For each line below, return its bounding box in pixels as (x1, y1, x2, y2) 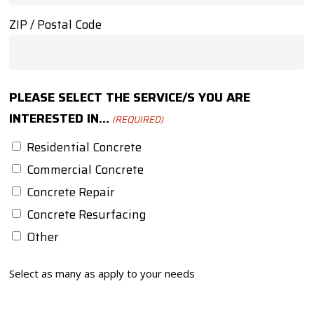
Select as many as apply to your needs (9, 266, 196, 281)
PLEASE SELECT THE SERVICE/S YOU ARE (9, 88, 251, 108)
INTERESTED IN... (9, 109, 110, 129)
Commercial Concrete (27, 160, 144, 179)
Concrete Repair (27, 182, 116, 201)
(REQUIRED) (111, 112, 163, 128)
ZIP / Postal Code (9, 15, 102, 34)
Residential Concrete (27, 137, 142, 156)
